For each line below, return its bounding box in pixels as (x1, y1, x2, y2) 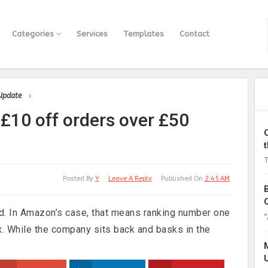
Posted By (62, 175, 95, 182)
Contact (179, 29, 209, 38)
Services (77, 29, 108, 38)
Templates (123, 29, 164, 38)
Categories (12, 29, 56, 38)
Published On (160, 175, 205, 182)
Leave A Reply (108, 175, 152, 182)
